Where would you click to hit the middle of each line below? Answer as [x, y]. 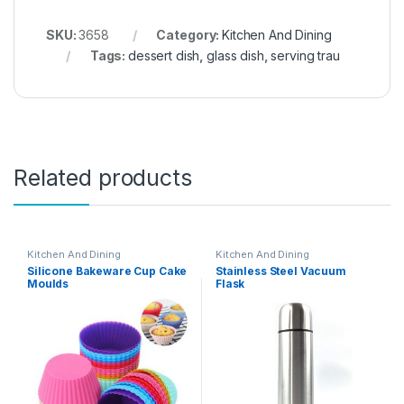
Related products [103, 178]
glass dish [235, 56]
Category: [189, 35]
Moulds [48, 283]
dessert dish [164, 56]
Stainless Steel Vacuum [280, 271]
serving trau [305, 56]
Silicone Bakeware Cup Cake [107, 271]
